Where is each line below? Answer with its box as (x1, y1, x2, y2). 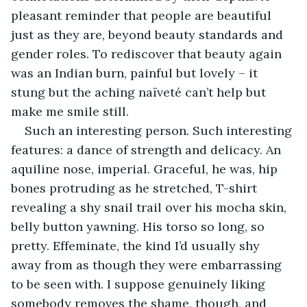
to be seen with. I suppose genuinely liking (11, 275, 269, 292)
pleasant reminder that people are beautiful (11, 7, 275, 23)
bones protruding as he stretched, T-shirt (11, 180, 260, 196)
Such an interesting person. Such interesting (25, 122, 295, 138)
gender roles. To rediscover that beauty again (11, 45, 285, 62)
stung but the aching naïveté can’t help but (11, 84, 269, 100)
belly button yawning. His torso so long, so (11, 218, 268, 234)
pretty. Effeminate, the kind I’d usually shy (11, 237, 263, 254)
